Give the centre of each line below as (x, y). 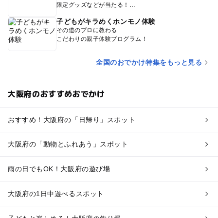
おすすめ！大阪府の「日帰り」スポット (72, 119)
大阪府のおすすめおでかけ (56, 93)
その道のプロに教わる (87, 30)
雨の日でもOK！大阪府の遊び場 (59, 169)
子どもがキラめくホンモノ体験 (106, 21)
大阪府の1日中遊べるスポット (56, 194)
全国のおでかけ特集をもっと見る (149, 62)
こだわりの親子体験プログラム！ (102, 39)
